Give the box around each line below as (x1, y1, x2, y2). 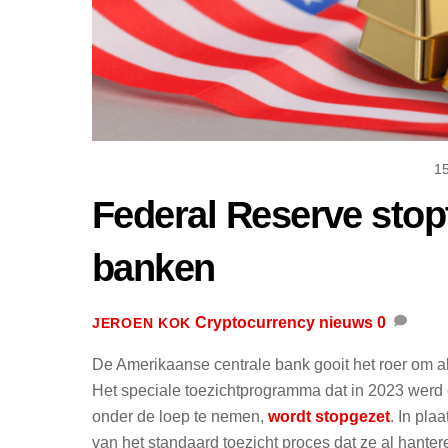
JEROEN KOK (92, 314, 192, 331)
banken (92, 246, 215, 290)
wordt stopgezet (268, 407, 390, 425)
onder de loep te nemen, (92, 407, 268, 425)
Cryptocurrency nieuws (195, 313, 374, 331)
